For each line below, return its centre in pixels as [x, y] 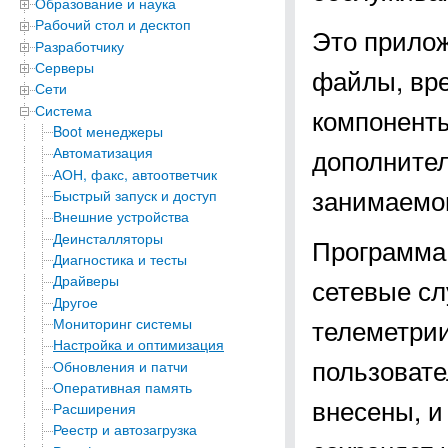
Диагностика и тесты [120, 258]
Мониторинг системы [122, 322]
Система [63, 109]
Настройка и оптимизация [138, 344]
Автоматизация [103, 152]
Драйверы [86, 280]
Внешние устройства [121, 216]
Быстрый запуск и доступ [135, 194]
